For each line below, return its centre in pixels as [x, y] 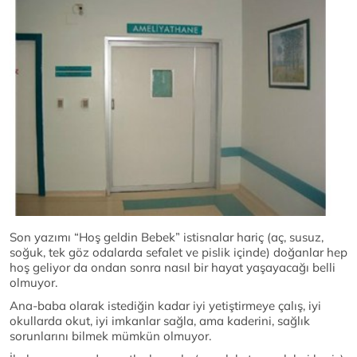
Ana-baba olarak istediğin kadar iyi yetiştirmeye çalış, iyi [165, 306]
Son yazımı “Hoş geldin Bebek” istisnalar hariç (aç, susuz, [167, 237]
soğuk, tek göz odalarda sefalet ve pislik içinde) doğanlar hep [178, 253]
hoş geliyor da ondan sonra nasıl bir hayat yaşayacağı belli [173, 268]
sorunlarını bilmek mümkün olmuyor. [110, 336]
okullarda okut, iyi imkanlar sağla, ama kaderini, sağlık [160, 321]
